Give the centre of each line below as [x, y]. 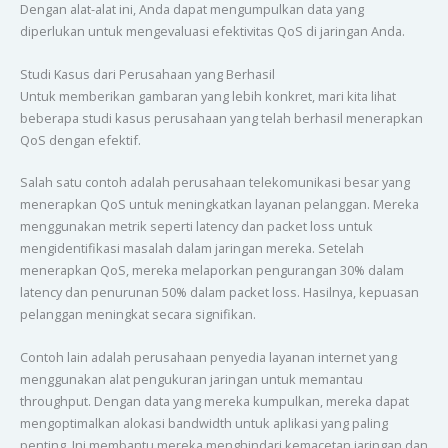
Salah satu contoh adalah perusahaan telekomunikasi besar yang [214, 182]
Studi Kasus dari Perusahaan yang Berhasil [147, 73]
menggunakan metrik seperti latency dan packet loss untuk [196, 226]
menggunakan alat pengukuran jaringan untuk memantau [191, 378]
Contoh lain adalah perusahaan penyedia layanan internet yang [208, 356]
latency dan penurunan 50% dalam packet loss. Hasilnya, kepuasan [219, 292]
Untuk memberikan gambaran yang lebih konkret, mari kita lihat [207, 95]
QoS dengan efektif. [80, 139]
